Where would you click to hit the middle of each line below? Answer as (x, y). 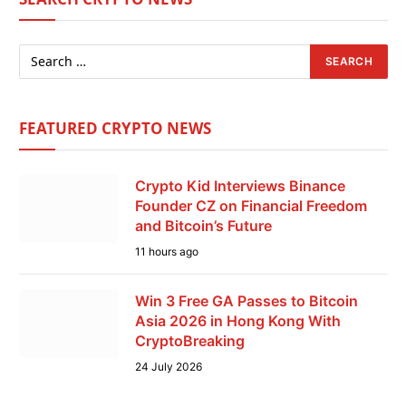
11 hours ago (167, 251)
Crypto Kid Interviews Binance (240, 185)
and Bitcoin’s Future (203, 225)
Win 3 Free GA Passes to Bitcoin (246, 300)
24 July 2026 (169, 366)
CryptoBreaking (190, 340)
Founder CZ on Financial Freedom (251, 205)
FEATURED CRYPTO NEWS (115, 128)
